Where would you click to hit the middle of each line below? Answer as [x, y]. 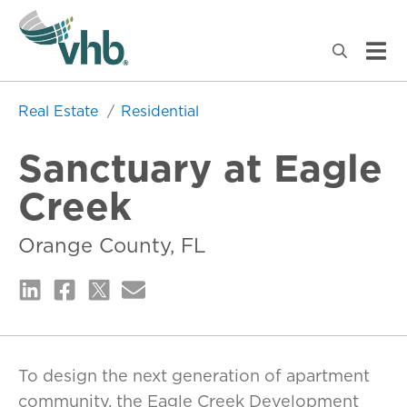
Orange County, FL [112, 245]
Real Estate [60, 111]
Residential [160, 111]
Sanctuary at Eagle [200, 168]
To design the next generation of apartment [194, 376]
